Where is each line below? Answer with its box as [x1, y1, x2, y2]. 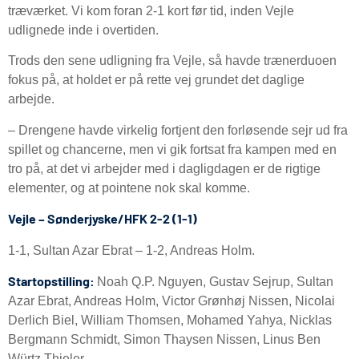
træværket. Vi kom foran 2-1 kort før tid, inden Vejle [8, 4, 294, 18]
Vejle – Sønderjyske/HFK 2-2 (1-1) [8, 211, 200, 227]
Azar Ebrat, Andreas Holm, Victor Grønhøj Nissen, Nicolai [8, 293, 335, 308]
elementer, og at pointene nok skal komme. [8, 180, 250, 195]
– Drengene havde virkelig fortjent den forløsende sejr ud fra [8, 123, 348, 137]
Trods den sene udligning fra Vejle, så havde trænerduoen [8, 54, 337, 68]
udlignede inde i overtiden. [8, 23, 162, 38]
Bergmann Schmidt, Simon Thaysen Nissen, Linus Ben [8, 332, 321, 346]
